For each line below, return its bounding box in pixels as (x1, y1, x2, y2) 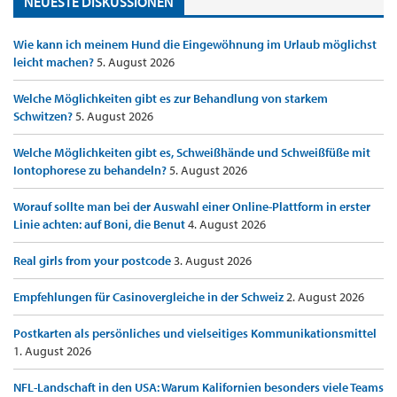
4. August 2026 (188, 216, 266, 233)
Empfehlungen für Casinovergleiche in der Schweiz (13, 289, 286, 306)
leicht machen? (13, 54, 97, 71)
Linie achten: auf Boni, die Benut (13, 216, 188, 233)
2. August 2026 (286, 289, 364, 306)
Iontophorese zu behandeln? (13, 162, 169, 179)
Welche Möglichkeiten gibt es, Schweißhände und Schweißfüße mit (13, 144, 370, 161)
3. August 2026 (174, 253, 252, 269)
